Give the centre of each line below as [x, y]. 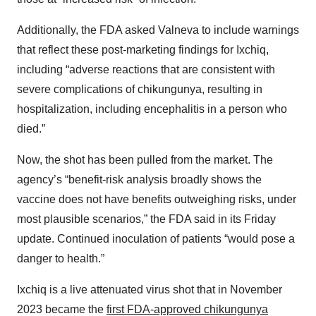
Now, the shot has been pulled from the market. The [145, 160]
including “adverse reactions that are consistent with [146, 70]
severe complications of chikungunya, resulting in [140, 90]
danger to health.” [61, 259]
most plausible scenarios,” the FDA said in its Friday [146, 219]
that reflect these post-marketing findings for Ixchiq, [143, 50]
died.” [31, 129]
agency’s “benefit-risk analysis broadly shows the [139, 180]
